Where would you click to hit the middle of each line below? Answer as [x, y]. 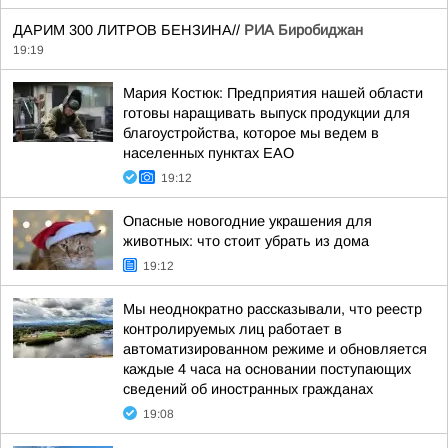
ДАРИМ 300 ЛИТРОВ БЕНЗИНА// [128, 30]
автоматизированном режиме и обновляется [275, 349]
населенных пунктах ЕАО [208, 153]
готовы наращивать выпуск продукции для [266, 113]
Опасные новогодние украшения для [247, 221]
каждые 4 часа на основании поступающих [267, 369]
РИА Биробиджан [303, 30]
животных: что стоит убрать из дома [246, 241]
